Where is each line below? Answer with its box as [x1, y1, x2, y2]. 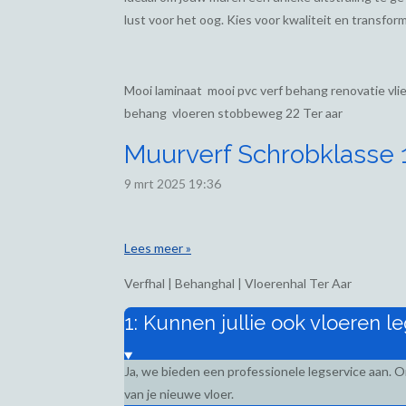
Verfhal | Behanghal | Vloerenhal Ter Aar [124, 275, 352, 292]
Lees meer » [124, 240, 191, 256]
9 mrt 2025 [124, 176, 186, 192]
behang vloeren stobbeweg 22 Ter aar [124, 105, 343, 121]
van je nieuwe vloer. [124, 386, 234, 402]
